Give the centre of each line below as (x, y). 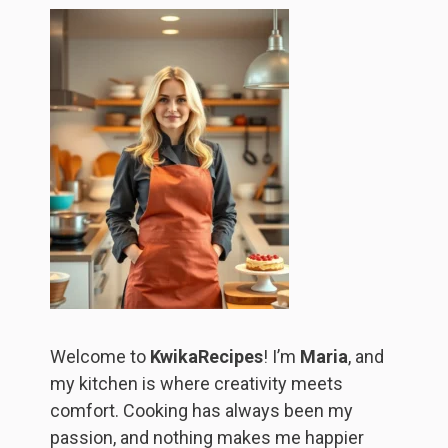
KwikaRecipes (206, 357)
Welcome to (100, 357)
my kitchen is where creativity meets (196, 384)
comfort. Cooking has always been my (201, 411)
